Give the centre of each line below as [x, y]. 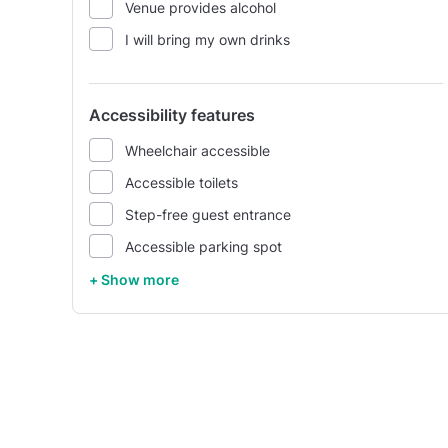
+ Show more [134, 279]
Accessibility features [172, 115]
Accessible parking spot [203, 246]
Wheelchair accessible [197, 150]
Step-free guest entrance [208, 214]
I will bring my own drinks [207, 39]
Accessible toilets [181, 182]
